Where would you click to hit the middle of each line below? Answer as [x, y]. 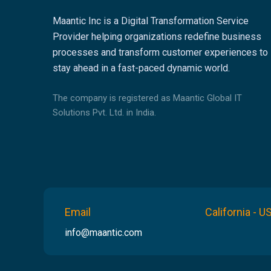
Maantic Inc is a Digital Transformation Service [151, 21]
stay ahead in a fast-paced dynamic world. [141, 68]
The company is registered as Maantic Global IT [147, 98]
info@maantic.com [103, 233]
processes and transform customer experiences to [160, 52]
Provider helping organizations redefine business [157, 36]
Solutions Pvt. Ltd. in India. [104, 112]
